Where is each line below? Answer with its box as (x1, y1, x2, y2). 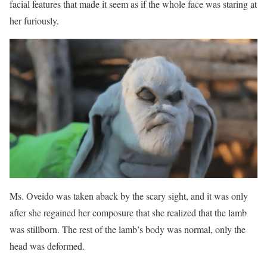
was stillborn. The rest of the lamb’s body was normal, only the (10, 222, 246, 235)
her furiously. (10, 14, 59, 27)
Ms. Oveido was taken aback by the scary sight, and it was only (10, 189, 248, 202)
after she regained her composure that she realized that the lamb (10, 206, 247, 219)
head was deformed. (10, 239, 85, 252)
